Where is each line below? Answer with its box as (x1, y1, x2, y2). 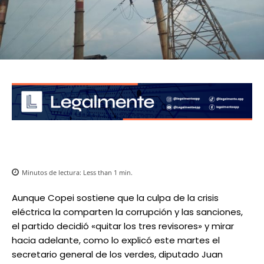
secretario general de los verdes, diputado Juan (12, 248, 223, 261)
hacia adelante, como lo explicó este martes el (12, 234, 220, 247)
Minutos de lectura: (22, 168, 83, 177)
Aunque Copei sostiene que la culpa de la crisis (12, 192, 219, 204)
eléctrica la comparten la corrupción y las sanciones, (12, 206, 243, 219)
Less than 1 (83, 168, 117, 177)
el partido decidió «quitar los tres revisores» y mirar (12, 220, 234, 233)
